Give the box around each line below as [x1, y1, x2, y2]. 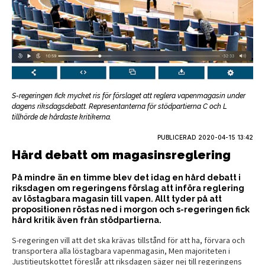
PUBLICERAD [157, 133, 198, 141]
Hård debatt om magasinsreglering [12, 147, 231, 162]
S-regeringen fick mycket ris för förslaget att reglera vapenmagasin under [12, 91, 245, 100]
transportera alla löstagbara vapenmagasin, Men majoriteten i [12, 245, 230, 256]
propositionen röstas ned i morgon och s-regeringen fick [12, 204, 250, 214]
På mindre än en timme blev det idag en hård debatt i [12, 172, 241, 182]
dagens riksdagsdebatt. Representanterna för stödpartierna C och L [12, 102, 227, 111]
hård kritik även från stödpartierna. [12, 215, 161, 225]
